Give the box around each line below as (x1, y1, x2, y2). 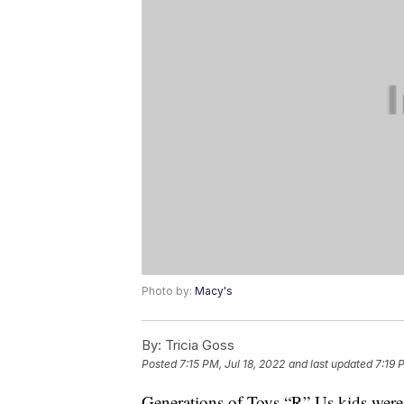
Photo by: (142, 284, 195, 298)
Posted (142, 357, 179, 372)
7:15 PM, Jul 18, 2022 (179, 357, 285, 372)
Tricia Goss (161, 336, 234, 354)
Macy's (195, 284, 233, 298)
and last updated (289, 357, 372, 372)
